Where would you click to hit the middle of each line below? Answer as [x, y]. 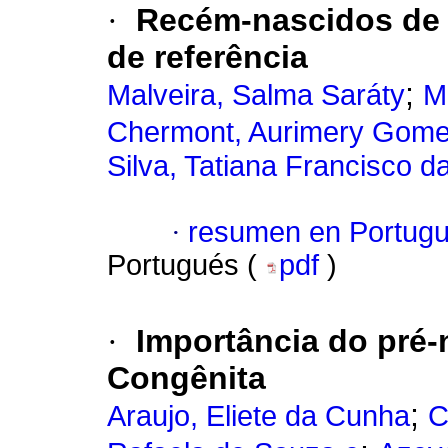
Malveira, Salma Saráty [256, 95]
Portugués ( [186, 265]
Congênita [186, 378]
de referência [207, 57]
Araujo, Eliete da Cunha [258, 416]
